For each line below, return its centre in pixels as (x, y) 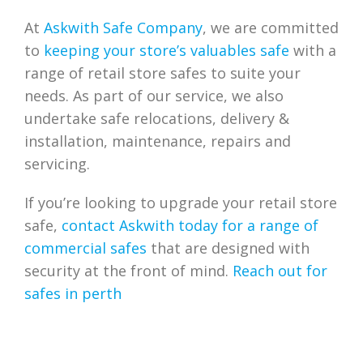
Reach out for (280, 270)
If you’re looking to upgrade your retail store (181, 202)
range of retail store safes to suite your (162, 73)
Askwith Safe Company (123, 27)
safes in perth (73, 293)
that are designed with (228, 248)
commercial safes (85, 248)
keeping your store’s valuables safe (167, 50)
